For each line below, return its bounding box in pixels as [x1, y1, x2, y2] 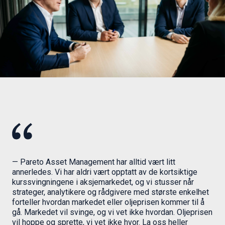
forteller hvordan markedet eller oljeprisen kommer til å [12, 197, 204, 207]
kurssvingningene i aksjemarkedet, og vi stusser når [12, 177, 194, 187]
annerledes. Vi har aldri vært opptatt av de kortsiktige [12, 167, 197, 177]
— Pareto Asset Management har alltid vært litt [12, 157, 175, 167]
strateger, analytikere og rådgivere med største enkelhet [12, 187, 209, 197]
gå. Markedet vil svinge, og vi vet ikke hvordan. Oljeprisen [12, 207, 212, 217]
